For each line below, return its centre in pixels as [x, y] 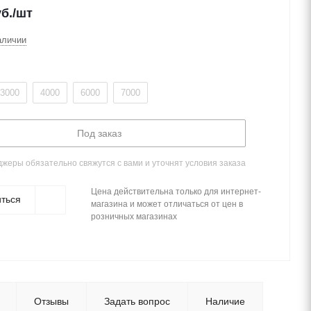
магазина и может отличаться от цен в [167, 204]
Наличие [225, 301]
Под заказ [99, 133]
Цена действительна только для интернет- [176, 192]
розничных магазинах [134, 217]
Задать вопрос [137, 301]
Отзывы [51, 301]
